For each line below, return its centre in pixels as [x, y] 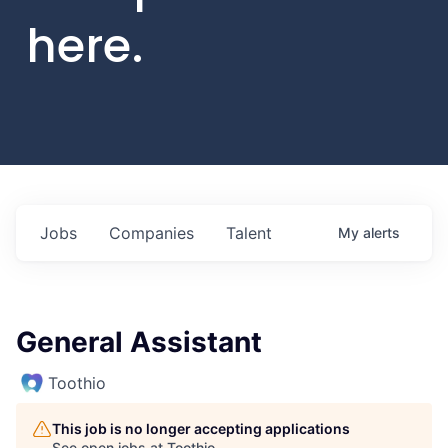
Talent [249, 232]
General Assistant [139, 341]
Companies [151, 232]
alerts [381, 232]
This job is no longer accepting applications [201, 428]
